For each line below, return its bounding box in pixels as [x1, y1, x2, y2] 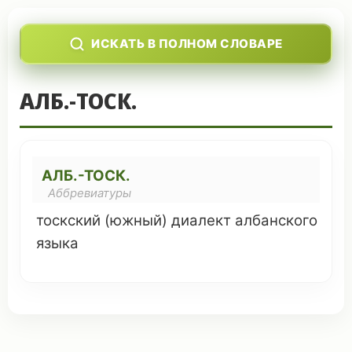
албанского [235, 211, 317, 229]
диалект [171, 211, 231, 229]
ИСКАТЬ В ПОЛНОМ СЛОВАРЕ [91, 36, 283, 51]
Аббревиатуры [48, 186, 131, 200]
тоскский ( [36, 211, 110, 229]
